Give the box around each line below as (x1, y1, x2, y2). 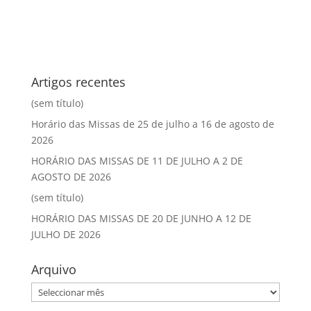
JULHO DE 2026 (31, 228, 101, 241)
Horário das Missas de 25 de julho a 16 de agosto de (31, 117, 274, 131)
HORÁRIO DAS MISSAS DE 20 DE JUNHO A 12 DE (31, 212, 251, 225)
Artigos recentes (31, 74, 126, 90)
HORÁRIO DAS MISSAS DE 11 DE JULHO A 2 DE (31, 154, 243, 167)
